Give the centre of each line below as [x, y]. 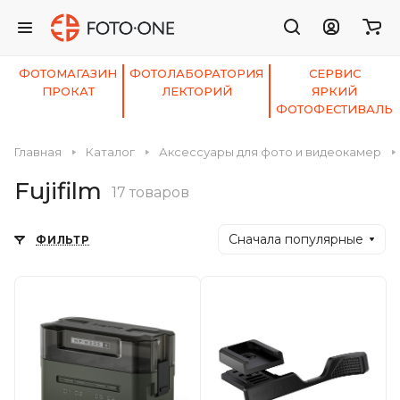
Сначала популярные [296, 239]
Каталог [110, 152]
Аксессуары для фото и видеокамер [270, 152]
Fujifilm [58, 191]
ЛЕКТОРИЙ [196, 91]
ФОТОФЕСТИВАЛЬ [334, 109]
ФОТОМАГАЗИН [68, 73]
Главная [38, 152]
